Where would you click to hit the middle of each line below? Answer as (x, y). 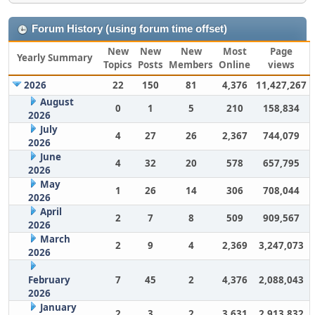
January (58, 307)
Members (191, 65)
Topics (118, 65)
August (57, 102)
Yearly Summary (55, 58)
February (49, 280)
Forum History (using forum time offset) (129, 29)
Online (234, 65)
